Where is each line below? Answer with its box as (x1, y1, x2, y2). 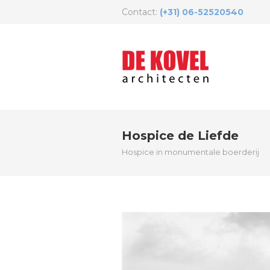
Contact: (122, 7, 160, 17)
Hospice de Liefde (122, 128, 239, 143)
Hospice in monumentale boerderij (122, 147, 259, 157)
